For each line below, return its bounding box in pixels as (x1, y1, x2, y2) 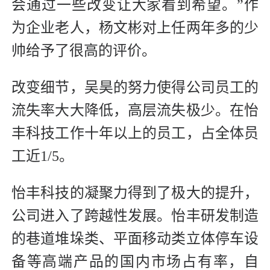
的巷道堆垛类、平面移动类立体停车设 (11, 230, 259, 246)
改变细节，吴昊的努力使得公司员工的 (11, 79, 259, 95)
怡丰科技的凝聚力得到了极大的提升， (11, 184, 259, 201)
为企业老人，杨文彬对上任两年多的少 (11, 19, 259, 36)
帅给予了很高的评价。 (11, 42, 156, 58)
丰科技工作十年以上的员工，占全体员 (11, 125, 259, 141)
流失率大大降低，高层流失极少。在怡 (11, 102, 259, 118)
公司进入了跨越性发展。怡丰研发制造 (11, 207, 259, 224)
